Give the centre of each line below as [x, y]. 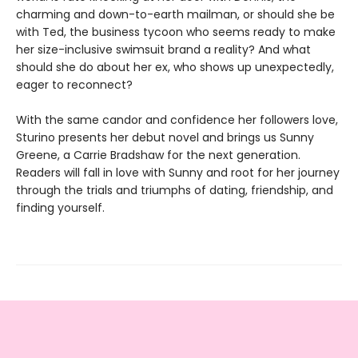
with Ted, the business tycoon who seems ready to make [176, 32]
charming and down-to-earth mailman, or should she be [175, 15]
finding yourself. [60, 208]
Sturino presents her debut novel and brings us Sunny [165, 138]
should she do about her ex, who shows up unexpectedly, [175, 68]
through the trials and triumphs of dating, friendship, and [175, 191]
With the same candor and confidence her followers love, [177, 120]
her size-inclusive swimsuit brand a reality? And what [163, 50]
